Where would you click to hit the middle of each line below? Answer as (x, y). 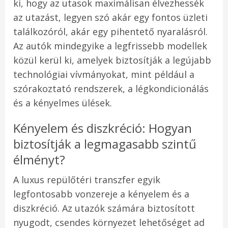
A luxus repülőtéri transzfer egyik (87, 180)
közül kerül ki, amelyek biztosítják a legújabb (112, 60)
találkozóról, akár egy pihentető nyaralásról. (110, 32)
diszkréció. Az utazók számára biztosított (104, 208)
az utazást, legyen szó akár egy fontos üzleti (110, 18)
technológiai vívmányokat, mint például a (104, 75)
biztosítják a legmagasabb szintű (105, 144)
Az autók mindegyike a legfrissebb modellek (110, 46)
